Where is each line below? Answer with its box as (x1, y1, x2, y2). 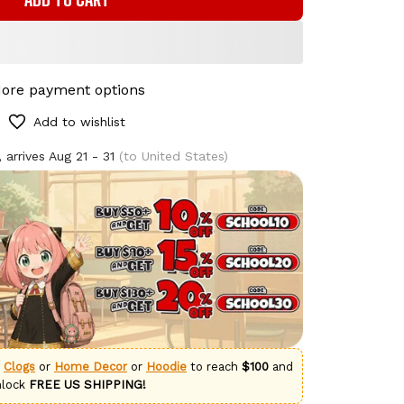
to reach (187, 359, 242, 373)
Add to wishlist (33, 114, 125, 129)
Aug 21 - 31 (49, 148, 115, 163)
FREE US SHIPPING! (29, 377, 146, 391)
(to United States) (115, 148, 229, 163)
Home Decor (54, 359, 127, 373)
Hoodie (146, 359, 187, 373)
